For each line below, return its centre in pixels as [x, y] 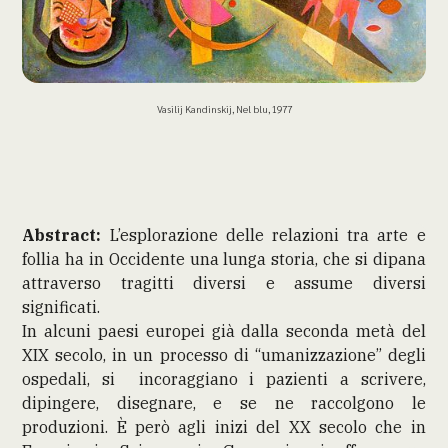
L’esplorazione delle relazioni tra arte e [263, 234]
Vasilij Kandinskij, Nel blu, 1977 [224, 108]
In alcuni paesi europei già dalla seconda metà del [224, 330]
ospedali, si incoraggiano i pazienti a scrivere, [224, 378]
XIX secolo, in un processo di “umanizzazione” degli [224, 354]
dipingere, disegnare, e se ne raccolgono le [224, 402]
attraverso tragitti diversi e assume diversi [224, 282]
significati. [65, 306]
